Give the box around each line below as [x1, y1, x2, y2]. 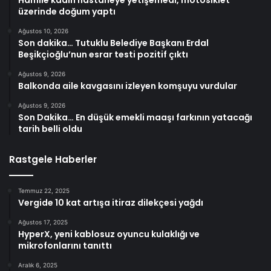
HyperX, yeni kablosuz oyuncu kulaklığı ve [18, 228, 200, 241]
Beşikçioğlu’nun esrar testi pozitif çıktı [18, 48, 188, 61]
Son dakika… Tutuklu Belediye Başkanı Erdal [18, 37, 209, 50]
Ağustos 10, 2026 [18, 27, 68, 35]
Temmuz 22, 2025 [18, 187, 70, 195]
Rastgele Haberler [9, 153, 97, 166]
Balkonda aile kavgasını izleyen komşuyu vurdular [18, 80, 237, 93]
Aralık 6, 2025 [18, 261, 57, 269]
